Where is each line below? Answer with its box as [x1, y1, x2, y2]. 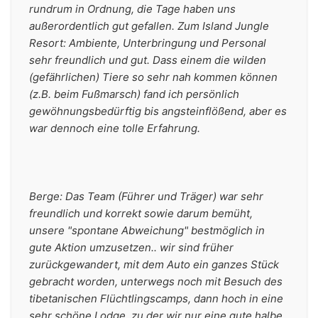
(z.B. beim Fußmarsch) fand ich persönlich [29, 87, 239, 101]
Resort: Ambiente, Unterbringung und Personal [29, 36, 266, 50]
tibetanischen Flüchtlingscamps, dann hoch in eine [29, 292, 283, 305]
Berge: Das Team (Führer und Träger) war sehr [29, 190, 263, 203]
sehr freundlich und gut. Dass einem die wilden [29, 53, 266, 67]
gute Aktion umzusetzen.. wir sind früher [29, 241, 234, 254]
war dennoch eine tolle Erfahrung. [29, 121, 200, 135]
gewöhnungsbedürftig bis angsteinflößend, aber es [29, 104, 287, 118]
